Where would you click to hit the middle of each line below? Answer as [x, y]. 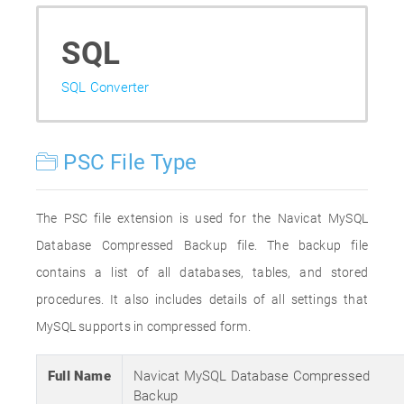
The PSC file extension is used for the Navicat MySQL [202, 218]
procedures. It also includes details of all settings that [202, 299]
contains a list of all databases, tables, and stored [202, 272]
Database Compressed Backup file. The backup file [202, 245]
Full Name [79, 376]
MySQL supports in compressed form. [143, 326]
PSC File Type [128, 162]
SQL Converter [106, 87]
